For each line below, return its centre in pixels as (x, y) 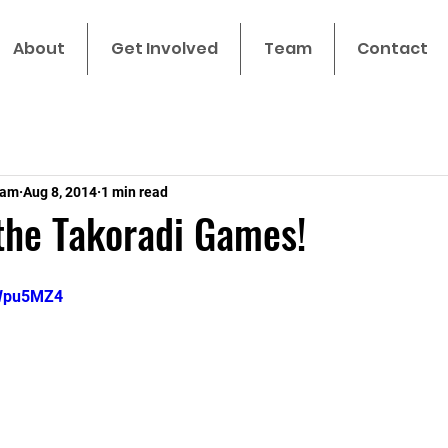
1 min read (134, 191)
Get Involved (164, 48)
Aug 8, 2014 (60, 191)
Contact (392, 48)
